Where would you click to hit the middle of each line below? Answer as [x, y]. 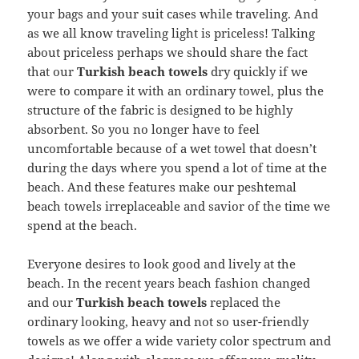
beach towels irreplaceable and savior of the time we [179, 206]
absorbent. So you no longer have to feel [144, 129]
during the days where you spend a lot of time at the [177, 168]
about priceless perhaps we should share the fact [168, 52]
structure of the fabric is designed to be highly [160, 110]
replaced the [244, 303]
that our [52, 72]
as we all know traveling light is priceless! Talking [171, 33]
